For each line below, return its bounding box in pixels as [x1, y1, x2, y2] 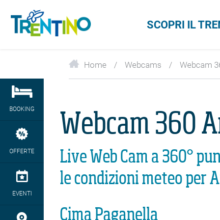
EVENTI [12, 190, 32, 197]
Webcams [125, 60, 162, 70]
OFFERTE [9, 148, 34, 155]
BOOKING [9, 106, 34, 112]
